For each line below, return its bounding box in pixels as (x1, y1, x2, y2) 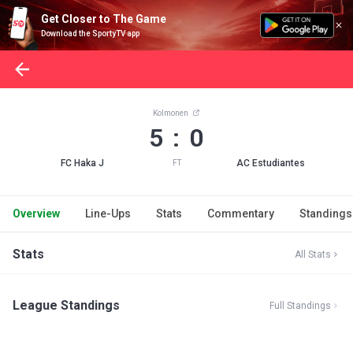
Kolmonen (152, 109, 190, 117)
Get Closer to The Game (41, 13, 166, 25)
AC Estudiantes (236, 158, 306, 169)
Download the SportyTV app (41, 29, 139, 38)
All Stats (295, 249, 331, 260)
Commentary (207, 207, 274, 220)
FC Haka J (60, 158, 104, 169)
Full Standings (269, 300, 331, 311)
